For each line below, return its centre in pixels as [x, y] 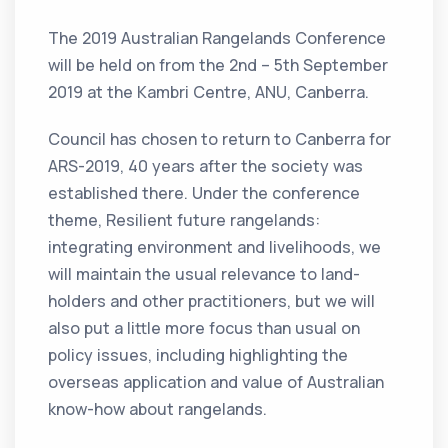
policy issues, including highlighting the [198, 355]
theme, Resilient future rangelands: [184, 220]
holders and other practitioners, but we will [212, 301]
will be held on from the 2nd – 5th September [218, 65]
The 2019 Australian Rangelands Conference [217, 38]
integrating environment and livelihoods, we [215, 247]
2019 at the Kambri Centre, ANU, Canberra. [209, 92]
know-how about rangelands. [158, 409]
